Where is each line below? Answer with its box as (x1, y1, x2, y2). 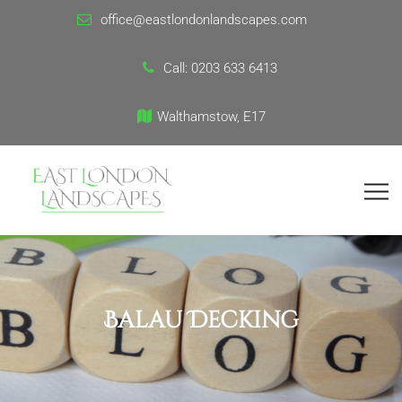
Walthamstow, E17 (156, 109, 266, 125)
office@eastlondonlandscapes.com (100, 12, 307, 28)
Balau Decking (103, 305, 299, 337)
